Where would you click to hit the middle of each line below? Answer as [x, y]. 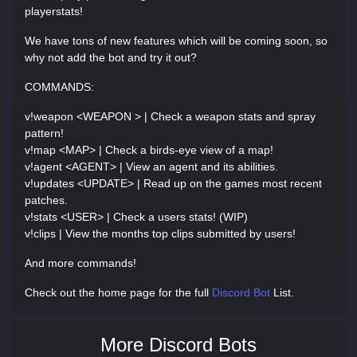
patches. [46, 200]
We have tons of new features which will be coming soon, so [176, 41]
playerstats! [54, 11]
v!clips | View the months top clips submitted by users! [160, 233]
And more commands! [80, 263]
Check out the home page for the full [118, 292]
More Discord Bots [178, 345]
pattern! [44, 133]
